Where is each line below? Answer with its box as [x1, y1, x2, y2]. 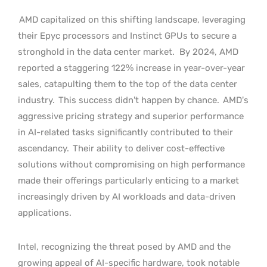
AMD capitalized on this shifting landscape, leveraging [19, 14, 246, 25]
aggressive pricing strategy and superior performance [18, 111, 244, 122]
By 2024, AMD [179, 46, 238, 57]
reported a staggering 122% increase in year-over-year [18, 63, 245, 73]
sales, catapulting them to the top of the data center [18, 79, 237, 89]
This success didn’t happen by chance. [56, 95, 222, 105]
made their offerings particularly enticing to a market [18, 175, 239, 186]
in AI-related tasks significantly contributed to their [18, 127, 233, 138]
